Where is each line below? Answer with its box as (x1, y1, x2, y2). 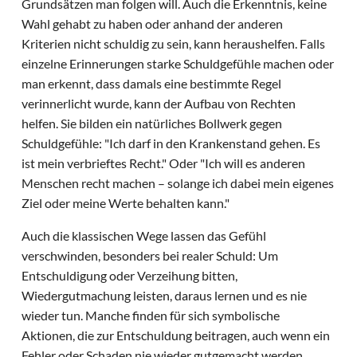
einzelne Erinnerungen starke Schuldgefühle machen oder (22, 56, 335, 72)
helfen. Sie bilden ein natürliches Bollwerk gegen (22, 116, 283, 131)
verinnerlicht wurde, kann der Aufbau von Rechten (22, 96, 296, 112)
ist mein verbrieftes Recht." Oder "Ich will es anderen (22, 155, 306, 171)
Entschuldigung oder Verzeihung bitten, (22, 268, 238, 284)
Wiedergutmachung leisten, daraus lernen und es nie (22, 288, 308, 304)
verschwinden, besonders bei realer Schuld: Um (22, 248, 279, 264)
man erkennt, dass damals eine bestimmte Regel (22, 76, 282, 92)
